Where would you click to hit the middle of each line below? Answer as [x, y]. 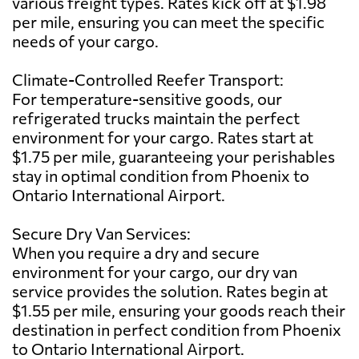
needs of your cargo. [85, 40]
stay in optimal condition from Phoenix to [161, 175]
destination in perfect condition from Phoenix [177, 329]
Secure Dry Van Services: [101, 233]
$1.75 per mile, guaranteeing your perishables [173, 156]
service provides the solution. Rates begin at [170, 290]
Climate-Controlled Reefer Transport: [148, 79]
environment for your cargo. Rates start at [163, 137]
